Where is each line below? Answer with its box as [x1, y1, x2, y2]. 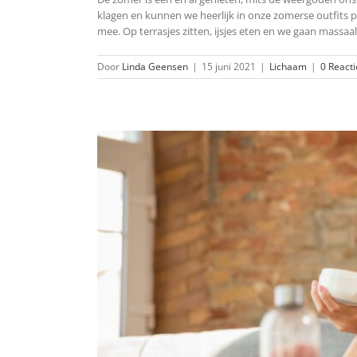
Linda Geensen [122, 59, 188, 73]
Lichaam [269, 59, 307, 73]
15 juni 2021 [202, 59, 256, 73]
